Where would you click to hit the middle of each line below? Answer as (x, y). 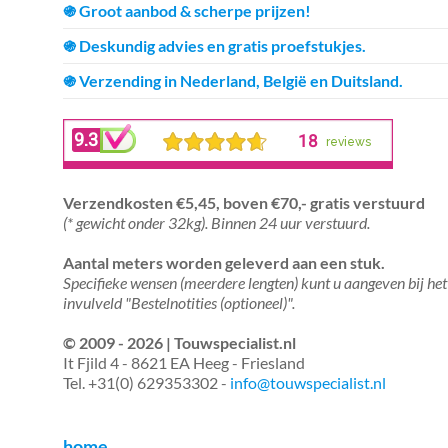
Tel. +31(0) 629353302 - (146, 382)
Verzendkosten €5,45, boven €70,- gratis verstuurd (244, 202)
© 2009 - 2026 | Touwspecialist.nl (179, 342)
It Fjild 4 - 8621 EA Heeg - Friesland (184, 362)
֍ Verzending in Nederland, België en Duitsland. (233, 80)
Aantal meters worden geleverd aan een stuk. (224, 262)
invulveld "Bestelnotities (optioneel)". (179, 302)
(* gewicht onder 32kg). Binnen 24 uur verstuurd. (216, 222)
